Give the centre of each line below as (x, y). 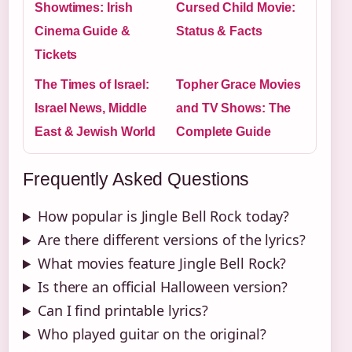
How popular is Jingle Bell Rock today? (164, 216)
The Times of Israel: (92, 85)
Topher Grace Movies (239, 85)
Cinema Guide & (82, 31)
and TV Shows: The (234, 108)
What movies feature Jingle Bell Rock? (162, 264)
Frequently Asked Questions (136, 180)
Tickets (56, 55)
